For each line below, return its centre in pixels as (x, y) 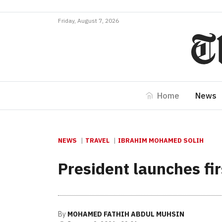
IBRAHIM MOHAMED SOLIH (161, 140)
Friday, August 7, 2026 (88, 21)
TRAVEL (97, 140)
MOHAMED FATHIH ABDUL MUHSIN (126, 214)
